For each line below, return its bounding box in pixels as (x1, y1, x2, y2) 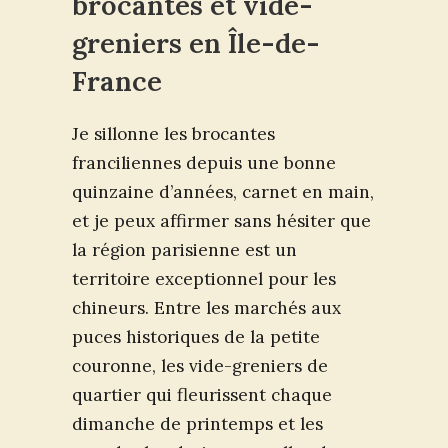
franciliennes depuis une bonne (72, 152, 336, 175)
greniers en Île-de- (72, 26, 320, 61)
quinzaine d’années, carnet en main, (72, 181, 374, 204)
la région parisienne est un (72, 239, 297, 262)
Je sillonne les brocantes (72, 123, 275, 146)
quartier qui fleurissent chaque (72, 384, 332, 407)
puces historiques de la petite (72, 326, 320, 349)
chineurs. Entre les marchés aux (72, 297, 341, 320)
